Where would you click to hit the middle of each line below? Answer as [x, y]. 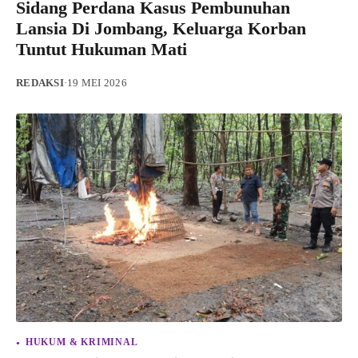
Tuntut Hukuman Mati [101, 49]
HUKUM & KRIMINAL [82, 342]
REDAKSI [40, 83]
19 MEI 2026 [97, 83]
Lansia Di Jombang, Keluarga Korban [161, 28]
